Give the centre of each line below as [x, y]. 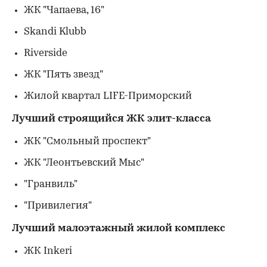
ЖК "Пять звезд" [63, 75]
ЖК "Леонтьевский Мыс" [84, 163]
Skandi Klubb [55, 32]
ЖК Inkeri [48, 251]
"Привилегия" [58, 206]
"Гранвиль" [51, 184]
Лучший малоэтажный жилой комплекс [119, 229]
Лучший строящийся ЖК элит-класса [111, 119]
